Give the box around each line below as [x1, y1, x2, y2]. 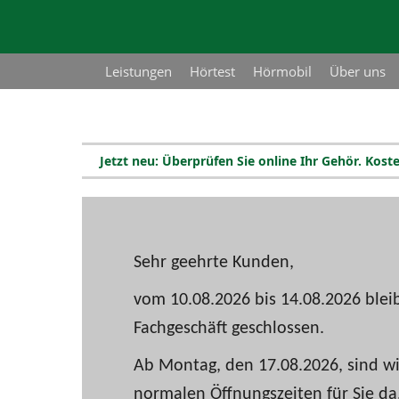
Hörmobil [253, 62, 312, 80]
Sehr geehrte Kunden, [134, 254, 294, 272]
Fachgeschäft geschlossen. [134, 320, 324, 338]
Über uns [330, 62, 386, 80]
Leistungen [105, 62, 172, 80]
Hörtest [190, 62, 235, 80]
